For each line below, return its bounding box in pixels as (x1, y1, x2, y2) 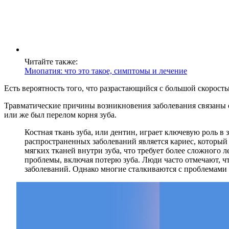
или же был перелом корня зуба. (4, 110, 117, 119)
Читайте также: (25, 57, 78, 66)
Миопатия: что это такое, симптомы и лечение (25, 66, 187, 75)
